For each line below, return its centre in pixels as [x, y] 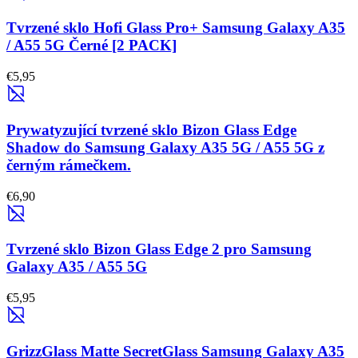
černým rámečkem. [69, 165]
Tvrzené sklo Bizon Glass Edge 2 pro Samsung [159, 249]
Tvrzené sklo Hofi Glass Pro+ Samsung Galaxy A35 [176, 28]
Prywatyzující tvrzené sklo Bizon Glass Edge [151, 129]
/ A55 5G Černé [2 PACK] [91, 46]
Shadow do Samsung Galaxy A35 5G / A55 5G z [165, 147]
